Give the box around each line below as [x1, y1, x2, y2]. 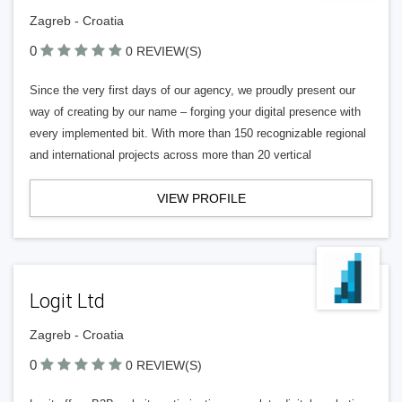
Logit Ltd [30, 290, 105, 312]
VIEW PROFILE [156, 191, 246, 205]
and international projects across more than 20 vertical [30, 148, 311, 162]
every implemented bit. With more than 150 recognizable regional [30, 127, 366, 140]
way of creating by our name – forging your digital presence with [30, 105, 361, 118]
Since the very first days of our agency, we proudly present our [30, 83, 355, 97]
